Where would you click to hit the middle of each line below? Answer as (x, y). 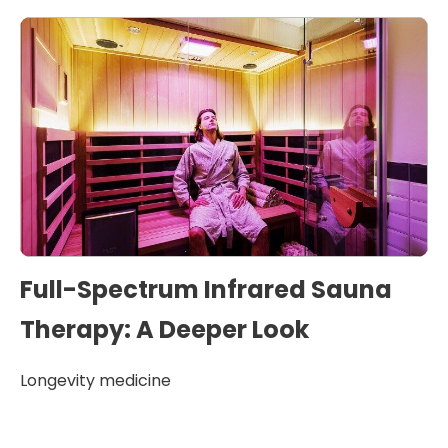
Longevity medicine (95, 380)
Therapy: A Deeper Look (164, 329)
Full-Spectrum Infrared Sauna (206, 289)
